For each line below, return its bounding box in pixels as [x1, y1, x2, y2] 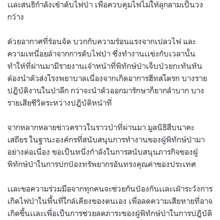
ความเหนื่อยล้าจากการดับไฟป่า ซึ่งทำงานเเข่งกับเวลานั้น [7, 48, 195, 58]
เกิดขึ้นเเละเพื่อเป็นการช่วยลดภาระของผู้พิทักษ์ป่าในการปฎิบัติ [7, 208, 212, 218]
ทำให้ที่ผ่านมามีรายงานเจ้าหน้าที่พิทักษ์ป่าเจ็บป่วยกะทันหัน [7, 60, 202, 71]
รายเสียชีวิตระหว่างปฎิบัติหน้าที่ [7, 97, 112, 108]
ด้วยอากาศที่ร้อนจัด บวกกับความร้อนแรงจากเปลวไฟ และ [7, 36, 196, 46]
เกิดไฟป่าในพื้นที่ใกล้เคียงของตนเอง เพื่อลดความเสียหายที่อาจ [7, 195, 213, 206]
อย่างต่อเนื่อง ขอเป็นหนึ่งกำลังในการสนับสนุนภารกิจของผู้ [7, 146, 198, 157]
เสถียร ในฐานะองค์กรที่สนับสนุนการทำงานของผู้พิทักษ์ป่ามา [7, 134, 205, 144]
